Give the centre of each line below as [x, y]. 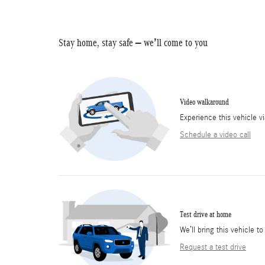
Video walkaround [204, 102]
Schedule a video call [215, 135]
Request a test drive [213, 247]
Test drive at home [206, 214]
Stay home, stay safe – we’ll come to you [133, 43]
